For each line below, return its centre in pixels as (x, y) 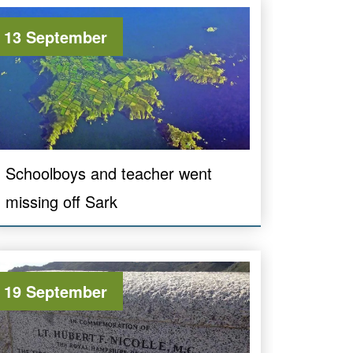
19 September (56, 291)
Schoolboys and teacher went (109, 173)
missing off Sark (61, 201)
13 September (56, 36)
